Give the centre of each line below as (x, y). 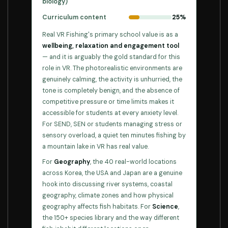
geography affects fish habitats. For (97, 207)
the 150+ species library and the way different (111, 218)
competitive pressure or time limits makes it (108, 102)
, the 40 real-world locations (133, 162)
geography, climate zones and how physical (108, 195)
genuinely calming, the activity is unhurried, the (112, 79)
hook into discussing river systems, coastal (107, 184)
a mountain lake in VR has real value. (95, 147)
